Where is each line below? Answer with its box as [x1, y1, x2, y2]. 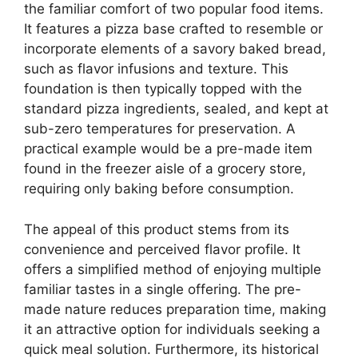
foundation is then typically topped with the [24, 81, 302, 97]
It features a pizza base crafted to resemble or [24, 21, 323, 38]
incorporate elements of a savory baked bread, [24, 41, 326, 58]
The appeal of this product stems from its [24, 221, 289, 237]
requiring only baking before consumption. [24, 181, 294, 197]
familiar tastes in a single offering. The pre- [24, 280, 301, 297]
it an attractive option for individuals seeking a [24, 320, 320, 337]
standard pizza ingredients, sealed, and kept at [24, 101, 328, 117]
